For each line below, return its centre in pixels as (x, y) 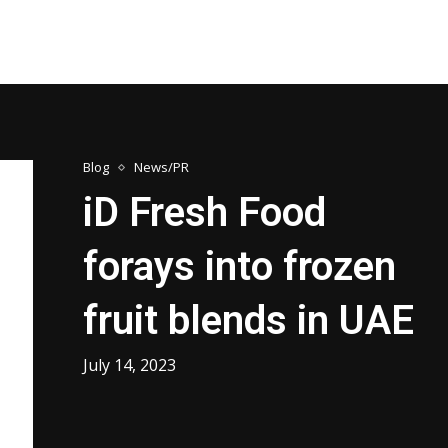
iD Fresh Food (205, 213)
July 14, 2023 (130, 365)
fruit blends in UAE (249, 321)
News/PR (162, 167)
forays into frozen (240, 267)
